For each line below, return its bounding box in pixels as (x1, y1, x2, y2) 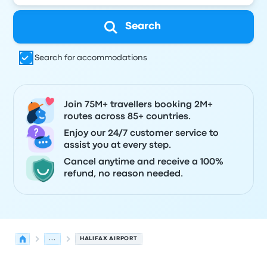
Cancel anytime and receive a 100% (64, 158, 224, 166)
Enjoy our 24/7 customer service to (64, 129, 219, 138)
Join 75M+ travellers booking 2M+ (64, 101, 213, 109)
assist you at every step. (64, 141, 172, 150)
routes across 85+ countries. (64, 113, 191, 121)
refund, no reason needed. (64, 170, 184, 178)
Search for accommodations (35, 54, 148, 61)
